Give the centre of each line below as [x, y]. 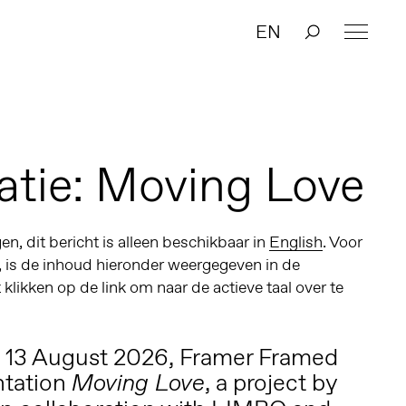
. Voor [343, 242]
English [296, 242]
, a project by [271, 383]
